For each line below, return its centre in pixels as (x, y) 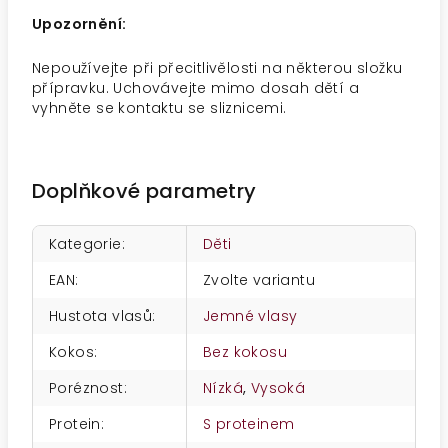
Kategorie (85, 244)
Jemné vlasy (250, 316)
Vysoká (278, 388)
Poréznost (86, 388)
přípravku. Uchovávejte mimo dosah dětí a (195, 88)
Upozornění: (79, 24)
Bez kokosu (245, 352)
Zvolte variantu (259, 280)
